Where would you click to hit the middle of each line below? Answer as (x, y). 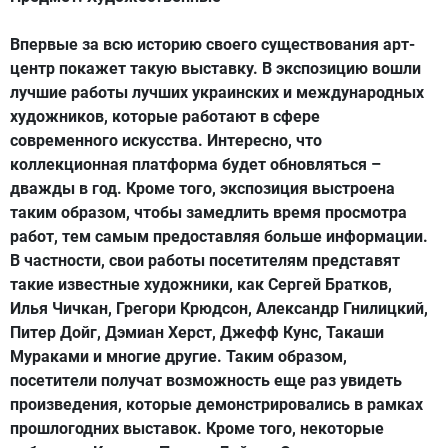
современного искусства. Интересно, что (166, 140)
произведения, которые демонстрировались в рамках (216, 404)
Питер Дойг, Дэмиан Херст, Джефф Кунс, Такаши (197, 332)
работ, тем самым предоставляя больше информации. (219, 236)
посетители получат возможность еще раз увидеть (206, 380)
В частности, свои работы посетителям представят (205, 260)
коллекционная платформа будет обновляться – (195, 164)
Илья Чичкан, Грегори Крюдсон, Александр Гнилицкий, (219, 308)
